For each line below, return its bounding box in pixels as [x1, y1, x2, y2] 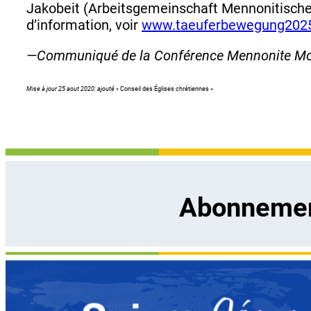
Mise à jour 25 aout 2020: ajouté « [26, 85, 120, 92]
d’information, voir [26, 16, 142, 33]
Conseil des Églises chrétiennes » [120, 85, 213, 92]
